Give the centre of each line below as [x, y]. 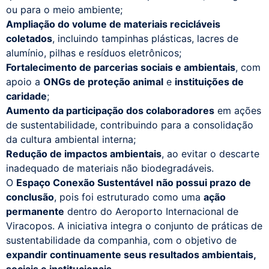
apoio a [25, 82]
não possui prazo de [204, 183]
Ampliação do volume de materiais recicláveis [113, 24]
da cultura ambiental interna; [71, 139]
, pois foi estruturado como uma [129, 197]
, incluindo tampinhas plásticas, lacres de [145, 38]
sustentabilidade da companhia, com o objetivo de [121, 240]
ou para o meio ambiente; [64, 10]
